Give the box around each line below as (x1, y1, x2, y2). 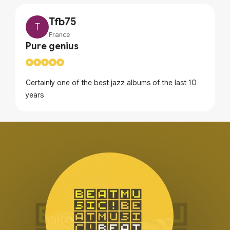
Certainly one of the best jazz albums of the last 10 (26, 78, 197, 88)
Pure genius (26, 41, 79, 52)
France (49, 30, 70, 40)
